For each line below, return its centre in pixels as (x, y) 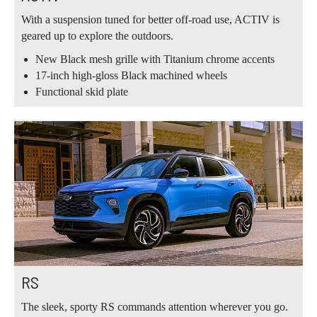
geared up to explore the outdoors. (97, 36)
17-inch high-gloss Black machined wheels (131, 76)
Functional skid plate (82, 92)
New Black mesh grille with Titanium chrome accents (155, 59)
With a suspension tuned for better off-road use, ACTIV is (150, 20)
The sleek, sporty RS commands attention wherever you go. (155, 306)
